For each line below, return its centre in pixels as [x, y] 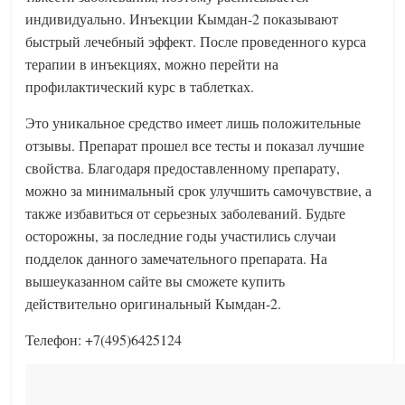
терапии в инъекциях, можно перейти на [152, 64]
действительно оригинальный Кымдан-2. [154, 303]
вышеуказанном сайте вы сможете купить [155, 281]
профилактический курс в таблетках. [140, 86]
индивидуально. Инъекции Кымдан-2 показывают [182, 19]
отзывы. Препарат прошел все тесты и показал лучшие [195, 145]
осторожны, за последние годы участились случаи [181, 235]
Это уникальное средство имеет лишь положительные [193, 122]
